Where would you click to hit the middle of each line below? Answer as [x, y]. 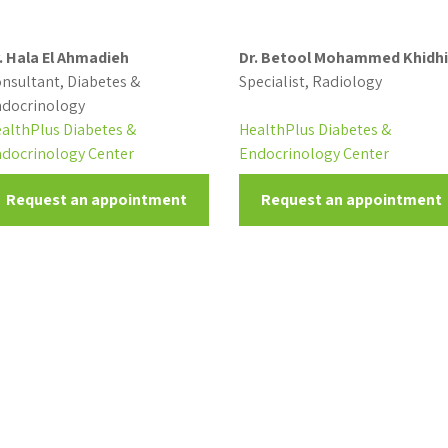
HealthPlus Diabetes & [314, 129]
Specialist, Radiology [310, 81]
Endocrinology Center [313, 153]
